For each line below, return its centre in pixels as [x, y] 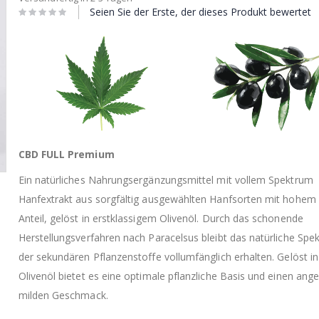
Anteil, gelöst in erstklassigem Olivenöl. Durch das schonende [161, 218]
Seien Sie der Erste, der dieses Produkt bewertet [200, 11]
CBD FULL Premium [66, 154]
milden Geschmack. [63, 295]
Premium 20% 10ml [129, 161]
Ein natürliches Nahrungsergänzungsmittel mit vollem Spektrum [166, 179]
